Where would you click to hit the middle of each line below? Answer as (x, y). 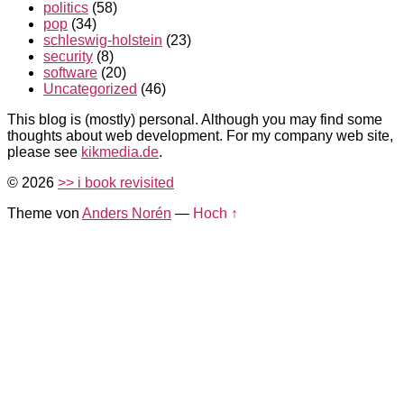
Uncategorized (90, 88)
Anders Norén (127, 213)
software (70, 72)
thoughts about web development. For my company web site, (200, 135)
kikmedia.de (120, 151)
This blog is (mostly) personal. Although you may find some (195, 119)
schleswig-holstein (103, 40)
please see (44, 151)
